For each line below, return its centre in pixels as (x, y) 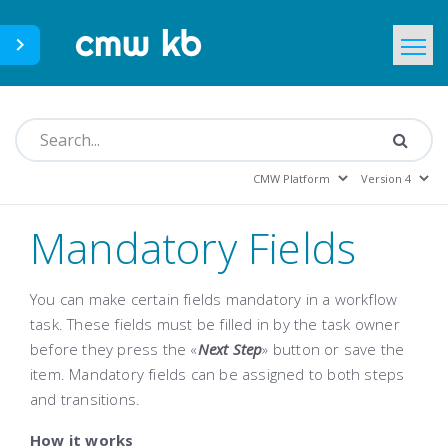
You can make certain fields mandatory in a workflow (214, 299)
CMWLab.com (183, 77)
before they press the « (114, 349)
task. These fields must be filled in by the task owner (215, 324)
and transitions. (85, 399)
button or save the (336, 349)
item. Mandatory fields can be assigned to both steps (217, 374)
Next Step (230, 349)
